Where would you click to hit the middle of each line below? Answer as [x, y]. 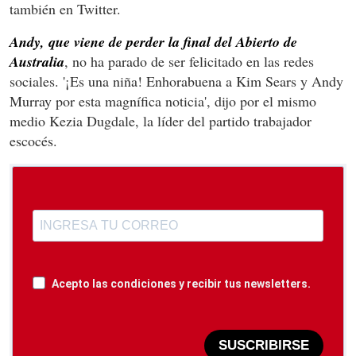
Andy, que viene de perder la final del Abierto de [153, 41]
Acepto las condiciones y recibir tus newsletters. [181, 283]
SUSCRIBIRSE [264, 346]
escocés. [33, 140]
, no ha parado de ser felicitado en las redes [189, 61]
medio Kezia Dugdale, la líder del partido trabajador [161, 120]
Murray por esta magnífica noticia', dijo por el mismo [163, 101]
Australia [37, 61]
